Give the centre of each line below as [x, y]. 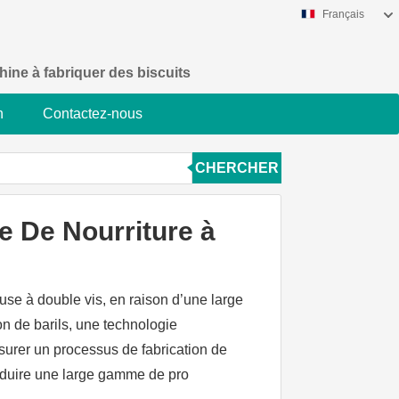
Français [343, 14]
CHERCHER [237, 168]
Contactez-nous [93, 114]
